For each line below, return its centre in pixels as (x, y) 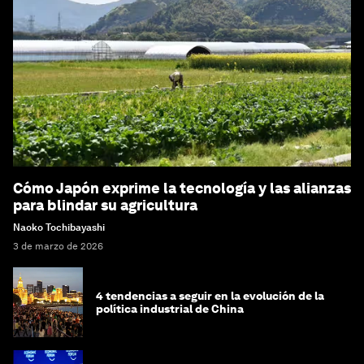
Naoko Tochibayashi (59, 228)
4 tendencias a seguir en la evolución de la (210, 296)
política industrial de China (170, 309)
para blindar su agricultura (105, 206)
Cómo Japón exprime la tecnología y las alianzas (182, 188)
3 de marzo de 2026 (58, 247)
